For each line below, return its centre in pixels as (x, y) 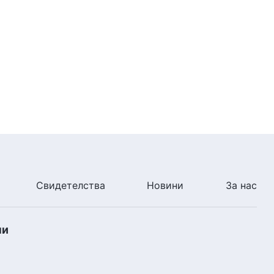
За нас (241, 185)
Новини (165, 185)
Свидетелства (70, 185)
